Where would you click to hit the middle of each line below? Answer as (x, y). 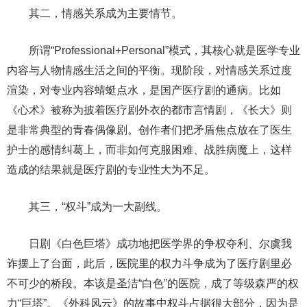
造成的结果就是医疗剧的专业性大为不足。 (111, 170)
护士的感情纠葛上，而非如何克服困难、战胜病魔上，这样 (149, 150)
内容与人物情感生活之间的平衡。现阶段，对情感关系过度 (149, 70)
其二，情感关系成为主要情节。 (95, 13)
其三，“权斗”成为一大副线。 (87, 207)
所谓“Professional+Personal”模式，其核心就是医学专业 (153, 50)
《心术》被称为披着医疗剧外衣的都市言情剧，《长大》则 (149, 110)
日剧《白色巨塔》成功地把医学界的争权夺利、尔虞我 (149, 244)
